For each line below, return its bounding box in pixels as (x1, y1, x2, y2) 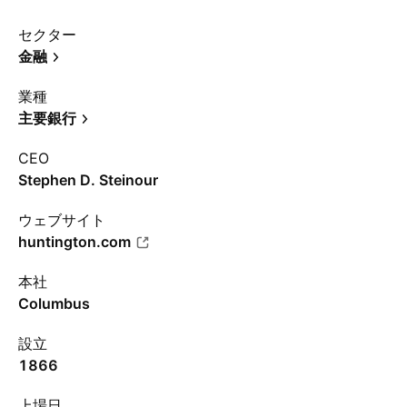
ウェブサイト (18, 211, 105, 229)
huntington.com (18, 233, 131, 251)
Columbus (18, 294, 90, 313)
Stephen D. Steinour (18, 171, 158, 189)
